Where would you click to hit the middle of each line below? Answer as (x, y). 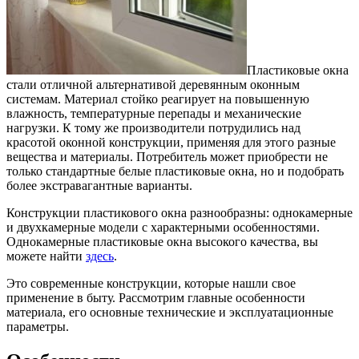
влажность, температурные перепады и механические (154, 113)
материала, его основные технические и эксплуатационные (170, 312)
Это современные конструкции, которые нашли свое (151, 283)
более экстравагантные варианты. (99, 185)
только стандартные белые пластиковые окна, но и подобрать (175, 171)
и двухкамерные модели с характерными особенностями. (163, 227)
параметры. (38, 326)
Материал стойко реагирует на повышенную (185, 99)
